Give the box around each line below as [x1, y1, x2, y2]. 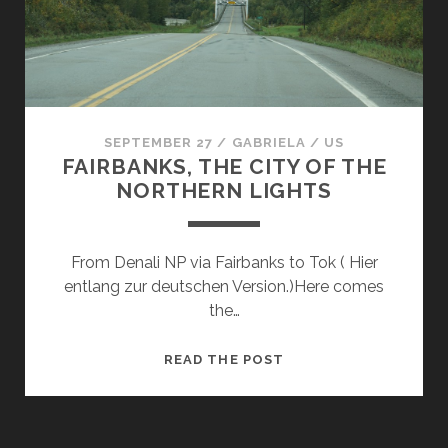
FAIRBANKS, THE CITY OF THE [61, 154, 387, 180]
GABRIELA [231, 135, 306, 151]
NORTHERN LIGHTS [116, 178, 332, 204]
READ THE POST [164, 352, 284, 368]
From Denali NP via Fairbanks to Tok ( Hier [70, 253, 378, 273]
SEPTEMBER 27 [103, 135, 214, 151]
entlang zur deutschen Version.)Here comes [64, 277, 384, 297]
